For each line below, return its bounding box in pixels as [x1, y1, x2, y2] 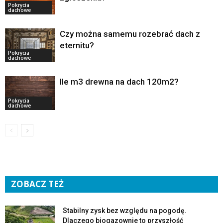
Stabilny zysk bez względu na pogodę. [63, 206, 187, 215]
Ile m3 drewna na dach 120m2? [60, 76, 179, 87]
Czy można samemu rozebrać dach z [60, 28, 200, 39]
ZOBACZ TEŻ [11, 178, 64, 190]
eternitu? [60, 40, 94, 50]
